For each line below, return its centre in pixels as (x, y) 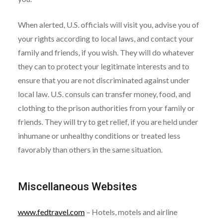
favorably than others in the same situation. (90, 149)
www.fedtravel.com (51, 212)
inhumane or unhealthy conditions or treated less (99, 135)
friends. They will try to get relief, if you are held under (108, 121)
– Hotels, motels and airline (132, 212)
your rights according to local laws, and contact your (106, 38)
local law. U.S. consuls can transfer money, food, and (104, 94)
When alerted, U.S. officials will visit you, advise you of (108, 24)
